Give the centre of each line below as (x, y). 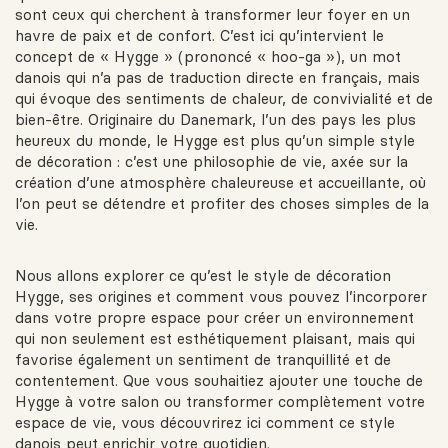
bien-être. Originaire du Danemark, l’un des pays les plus (215, 120)
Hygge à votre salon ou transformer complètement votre (220, 402)
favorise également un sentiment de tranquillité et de (203, 360)
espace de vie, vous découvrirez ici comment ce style (205, 423)
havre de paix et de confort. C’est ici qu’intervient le (199, 36)
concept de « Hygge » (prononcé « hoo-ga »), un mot (208, 57)
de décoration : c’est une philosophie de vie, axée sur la (211, 162)
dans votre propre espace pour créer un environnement (214, 318)
